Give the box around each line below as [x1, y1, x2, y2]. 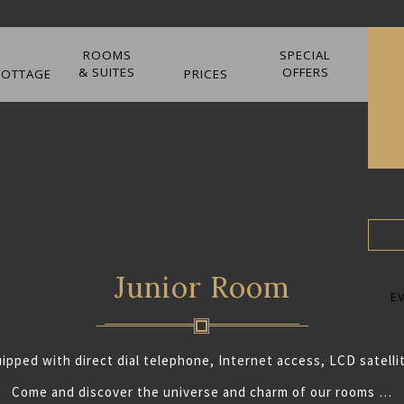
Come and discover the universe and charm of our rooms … [12, 383, 392, 400]
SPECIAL [280, 47, 331, 63]
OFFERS [281, 64, 329, 80]
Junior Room [114, 269, 290, 306]
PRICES [184, 66, 228, 82]
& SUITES [78, 64, 135, 80]
